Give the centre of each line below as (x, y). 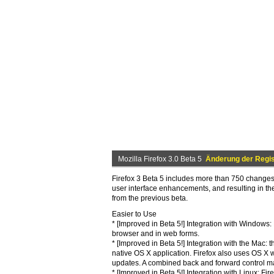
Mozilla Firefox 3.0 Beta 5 (162, 159)
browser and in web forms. (156, 234)
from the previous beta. (150, 198)
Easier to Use (134, 214)
